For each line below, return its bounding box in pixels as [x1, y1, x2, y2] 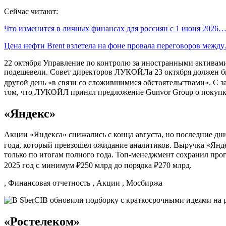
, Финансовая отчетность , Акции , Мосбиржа [4, 179, 162, 188]
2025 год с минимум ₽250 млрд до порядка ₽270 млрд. [4, 161, 192, 170]
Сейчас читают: [4, 7, 58, 16]
